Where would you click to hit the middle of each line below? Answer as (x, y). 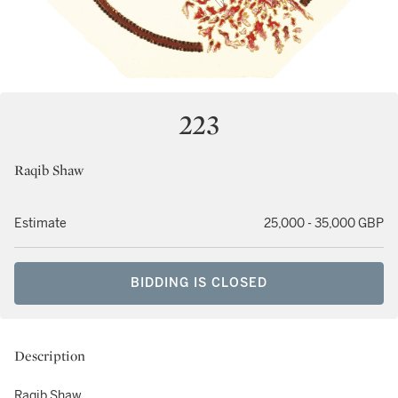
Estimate (40, 223)
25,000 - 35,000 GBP (324, 223)
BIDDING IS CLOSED (199, 283)
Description (50, 356)
